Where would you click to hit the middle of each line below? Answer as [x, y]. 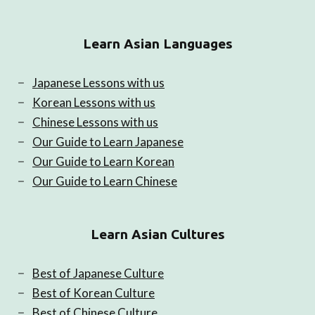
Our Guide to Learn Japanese [108, 142]
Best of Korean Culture [94, 293]
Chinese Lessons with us [95, 122]
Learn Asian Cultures [157, 234]
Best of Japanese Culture [98, 274]
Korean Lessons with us [94, 103]
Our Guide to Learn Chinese [105, 181]
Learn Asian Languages [157, 44]
